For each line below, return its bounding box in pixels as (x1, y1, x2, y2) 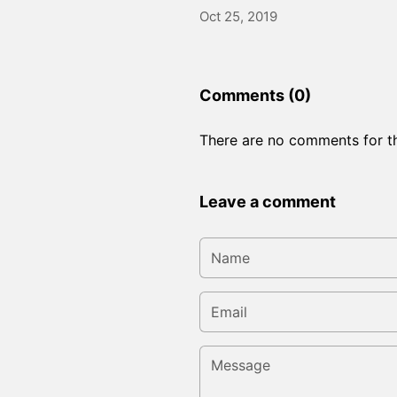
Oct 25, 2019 (198, 8, 277, 26)
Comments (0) (198, 86, 311, 105)
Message (198, 346, 259, 364)
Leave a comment (198, 192, 336, 212)
